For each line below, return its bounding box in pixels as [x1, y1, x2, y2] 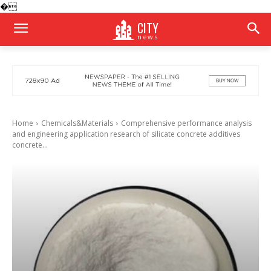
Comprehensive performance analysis [121, 118, 252, 129]
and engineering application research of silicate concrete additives [12, 129, 240, 140]
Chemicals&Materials [41, 118, 113, 129]
